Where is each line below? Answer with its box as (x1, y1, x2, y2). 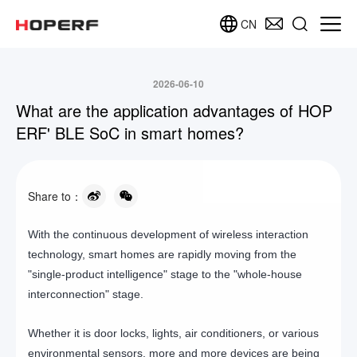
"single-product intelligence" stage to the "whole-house (28, 268, 302, 280)
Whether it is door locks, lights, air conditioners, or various (28, 327, 319, 339)
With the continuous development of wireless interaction (28, 228, 308, 241)
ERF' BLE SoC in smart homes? (16, 121, 249, 144)
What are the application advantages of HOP (16, 99, 332, 122)
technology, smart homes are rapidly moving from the (28, 248, 296, 261)
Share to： (28, 187, 82, 204)
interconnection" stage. (28, 288, 147, 300)
